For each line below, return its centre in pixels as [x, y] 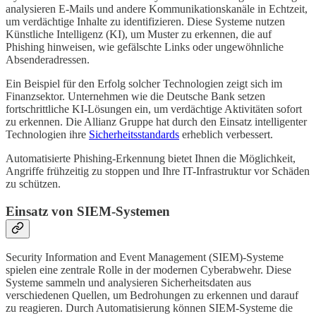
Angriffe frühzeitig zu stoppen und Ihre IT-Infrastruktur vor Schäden [158, 171]
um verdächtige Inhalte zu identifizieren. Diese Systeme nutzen [145, 21]
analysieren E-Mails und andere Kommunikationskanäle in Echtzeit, [157, 8]
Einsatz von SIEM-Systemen [88, 211]
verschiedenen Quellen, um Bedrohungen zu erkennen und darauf [152, 296]
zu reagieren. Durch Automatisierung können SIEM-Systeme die [149, 308]
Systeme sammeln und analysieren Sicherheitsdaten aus [128, 283]
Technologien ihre [47, 134]
